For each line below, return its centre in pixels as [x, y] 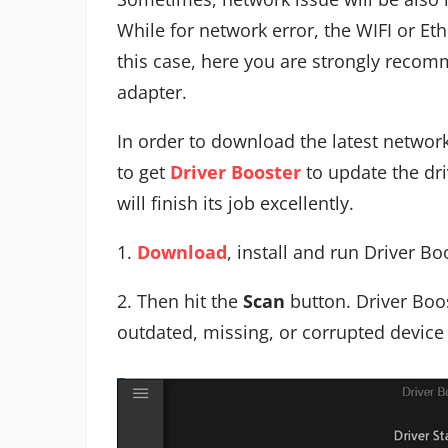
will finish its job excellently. [235, 202]
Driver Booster [235, 171]
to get [143, 171]
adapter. [152, 91]
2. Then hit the [180, 300]
